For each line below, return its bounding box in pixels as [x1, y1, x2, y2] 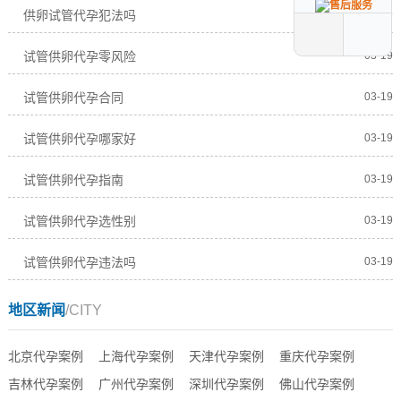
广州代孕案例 [98, 377, 174, 391]
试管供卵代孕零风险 [22, 49, 136, 64]
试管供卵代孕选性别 [22, 214, 136, 228]
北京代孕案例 [7, 349, 83, 363]
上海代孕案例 [98, 349, 174, 363]
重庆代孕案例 [278, 349, 354, 363]
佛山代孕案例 [278, 377, 354, 391]
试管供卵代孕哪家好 [22, 132, 136, 146]
